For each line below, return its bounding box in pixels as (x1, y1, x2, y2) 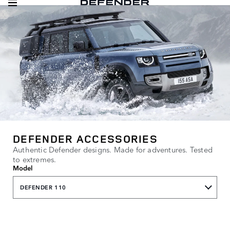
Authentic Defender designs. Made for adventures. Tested (13, 143, 213, 155)
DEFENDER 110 (20, 184, 66, 191)
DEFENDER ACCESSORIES (13, 131, 158, 146)
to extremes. (13, 153, 56, 164)
